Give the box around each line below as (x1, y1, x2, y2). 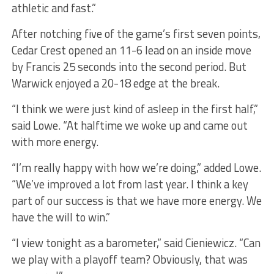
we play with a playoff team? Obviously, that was (11, 251, 248, 268)
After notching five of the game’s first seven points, (11, 25, 261, 43)
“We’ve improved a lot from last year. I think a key (11, 176, 248, 193)
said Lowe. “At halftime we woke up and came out (11, 117, 248, 135)
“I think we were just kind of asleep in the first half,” (11, 100, 258, 118)
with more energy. (11, 133, 98, 151)
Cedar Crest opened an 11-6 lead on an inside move (11, 42, 251, 59)
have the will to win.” (11, 209, 110, 226)
